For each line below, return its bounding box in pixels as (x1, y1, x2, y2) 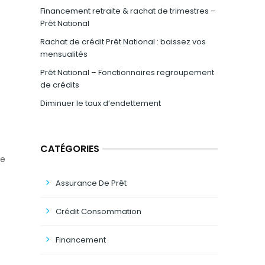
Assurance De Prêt (56, 177, 127, 189)
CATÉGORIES (40, 142, 99, 156)
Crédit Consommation (56, 206, 141, 217)
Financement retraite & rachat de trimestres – (40, 5, 216, 17)
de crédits (40, 79, 79, 91)
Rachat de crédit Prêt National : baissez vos (40, 36, 206, 47)
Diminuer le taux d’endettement (40, 98, 161, 109)
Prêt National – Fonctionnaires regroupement (40, 67, 214, 78)
